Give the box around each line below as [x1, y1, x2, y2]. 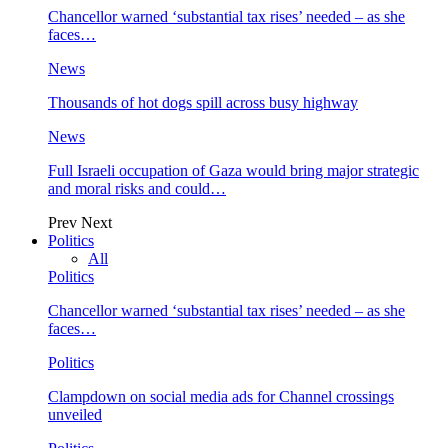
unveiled [48, 406, 102, 423]
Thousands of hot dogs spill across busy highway [48, 94, 358, 111]
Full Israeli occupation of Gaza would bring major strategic [48, 162, 419, 179]
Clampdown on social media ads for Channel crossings [48, 388, 394, 405]
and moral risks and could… [48, 180, 226, 197]
